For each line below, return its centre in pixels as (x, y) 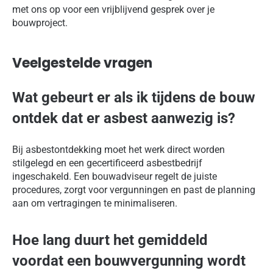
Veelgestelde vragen (82, 63)
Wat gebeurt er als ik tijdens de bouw (134, 98)
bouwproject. (40, 23)
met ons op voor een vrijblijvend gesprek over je (113, 10)
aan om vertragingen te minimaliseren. (95, 204)
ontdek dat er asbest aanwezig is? (124, 119)
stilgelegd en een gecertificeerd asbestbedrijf (107, 163)
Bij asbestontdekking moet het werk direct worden (119, 150)
